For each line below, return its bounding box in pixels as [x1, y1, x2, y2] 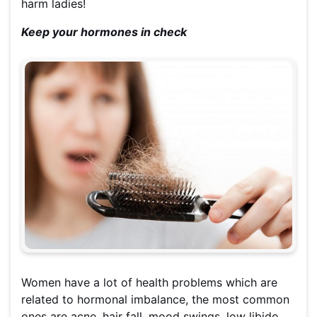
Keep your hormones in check [21, 25, 187, 40]
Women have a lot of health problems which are [21, 275, 277, 290]
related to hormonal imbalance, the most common [21, 292, 289, 307]
